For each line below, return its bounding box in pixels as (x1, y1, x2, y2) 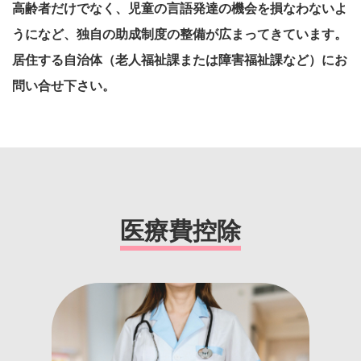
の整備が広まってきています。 (167, 27, 347, 41)
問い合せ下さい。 (12, 78, 115, 93)
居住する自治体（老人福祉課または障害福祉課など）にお (12, 52, 347, 67)
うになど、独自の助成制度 (12, 27, 167, 41)
